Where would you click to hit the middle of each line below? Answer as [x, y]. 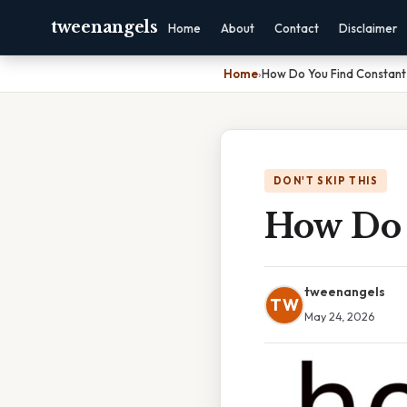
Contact [296, 28]
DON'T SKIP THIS [326, 181]
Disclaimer [367, 28]
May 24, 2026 [339, 316]
